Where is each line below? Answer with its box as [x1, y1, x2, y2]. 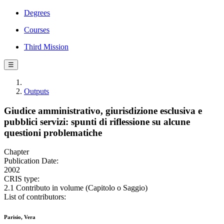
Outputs [24, 87, 49, 95]
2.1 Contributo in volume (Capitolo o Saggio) [4, 183, 147, 192]
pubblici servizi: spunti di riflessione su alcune [4, 116, 190, 127]
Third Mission [24, 42, 68, 51]
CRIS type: [4, 174, 39, 183]
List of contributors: [4, 192, 66, 201]
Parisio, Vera [4, 214, 35, 220]
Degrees [24, 8, 50, 17]
